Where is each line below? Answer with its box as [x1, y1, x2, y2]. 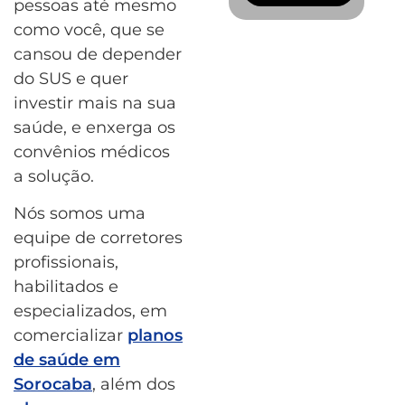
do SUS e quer [14, 68, 128, 89]
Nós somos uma [14, 202, 146, 223]
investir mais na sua [14, 92, 176, 113]
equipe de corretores [14, 227, 183, 248]
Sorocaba [14, 373, 92, 394]
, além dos [92, 373, 175, 394]
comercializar [14, 325, 127, 345]
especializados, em [14, 300, 167, 321]
